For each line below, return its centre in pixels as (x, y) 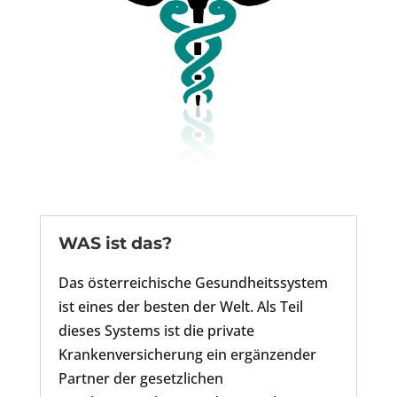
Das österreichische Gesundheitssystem (193, 282)
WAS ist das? (115, 243)
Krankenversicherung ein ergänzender (187, 354)
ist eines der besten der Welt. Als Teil (180, 306)
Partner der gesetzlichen (140, 378)
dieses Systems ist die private (156, 330)
